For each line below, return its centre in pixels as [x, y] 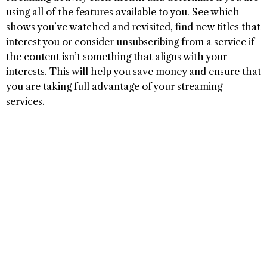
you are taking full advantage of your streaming [114, 87]
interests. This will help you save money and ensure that [133, 72]
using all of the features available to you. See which [123, 12]
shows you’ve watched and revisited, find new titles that [133, 27]
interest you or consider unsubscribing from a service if [130, 42]
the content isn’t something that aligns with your [117, 57]
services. [25, 102]
